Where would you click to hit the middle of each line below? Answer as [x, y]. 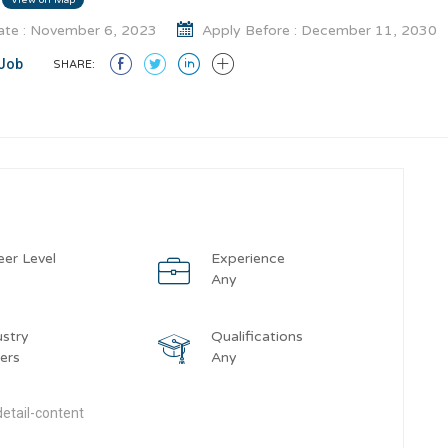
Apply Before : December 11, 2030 [317, 30]
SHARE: [74, 64]
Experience [247, 258]
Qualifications [256, 336]
